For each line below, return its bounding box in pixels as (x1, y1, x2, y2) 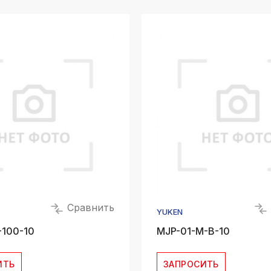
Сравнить (64, 201, 114, 214)
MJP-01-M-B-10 (157, 225, 230, 237)
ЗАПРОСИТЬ (163, 259, 219, 269)
